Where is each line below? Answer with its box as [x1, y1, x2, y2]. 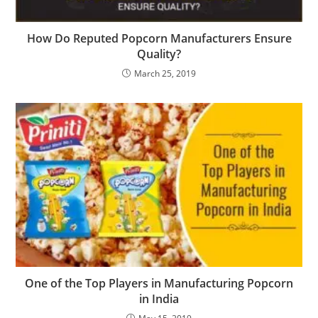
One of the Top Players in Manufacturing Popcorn [25, 275, 293, 291]
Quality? [137, 45, 181, 62]
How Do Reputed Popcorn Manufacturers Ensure [26, 30, 292, 46]
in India [139, 290, 179, 307]
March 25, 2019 [134, 67, 196, 79]
